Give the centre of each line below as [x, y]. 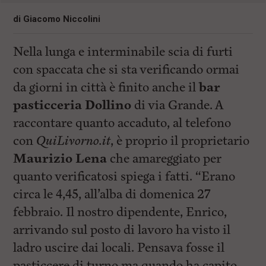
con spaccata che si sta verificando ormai [126, 69]
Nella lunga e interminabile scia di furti [123, 52]
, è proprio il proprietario [180, 141]
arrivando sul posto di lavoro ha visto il [122, 230]
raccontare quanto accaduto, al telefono [122, 123]
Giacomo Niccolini [62, 19]
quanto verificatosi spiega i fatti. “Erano [124, 176]
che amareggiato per [164, 159]
